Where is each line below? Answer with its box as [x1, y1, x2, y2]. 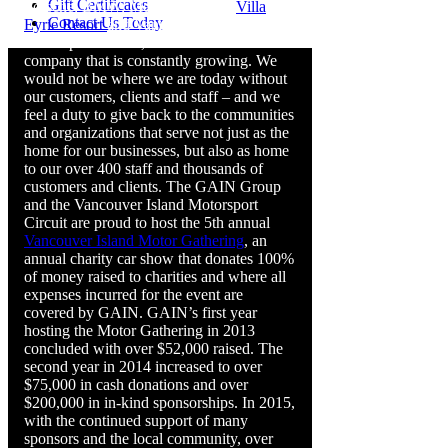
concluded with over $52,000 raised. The [24, 339, 283, 357]
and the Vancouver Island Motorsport [24, 195, 258, 213]
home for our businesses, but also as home [24, 141, 289, 159]
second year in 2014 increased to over [24, 357, 262, 375]
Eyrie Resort [24, 15, 107, 33]
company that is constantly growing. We [24, 51, 277, 69]
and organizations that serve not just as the [24, 123, 289, 141]
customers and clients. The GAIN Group [24, 177, 281, 195]
